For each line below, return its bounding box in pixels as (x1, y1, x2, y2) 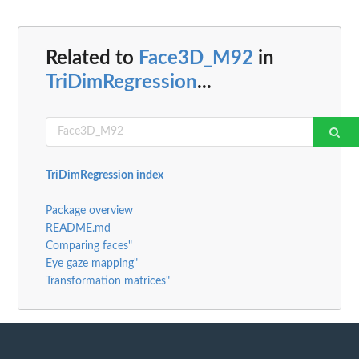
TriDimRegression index (46, 169, 163, 181)
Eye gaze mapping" (46, 257, 138, 269)
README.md (46, 222, 111, 234)
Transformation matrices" (46, 275, 170, 287)
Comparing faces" (46, 240, 132, 252)
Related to (46, 48, 139, 68)
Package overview (46, 204, 133, 216)
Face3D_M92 (139, 48, 253, 68)
